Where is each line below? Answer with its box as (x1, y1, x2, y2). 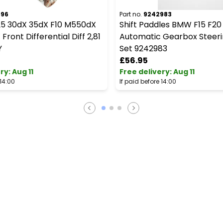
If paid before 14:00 (119, 77, 176, 86)
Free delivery (119, 67, 170, 77)
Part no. (119, 10, 142, 18)
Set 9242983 (119, 43, 167, 54)
